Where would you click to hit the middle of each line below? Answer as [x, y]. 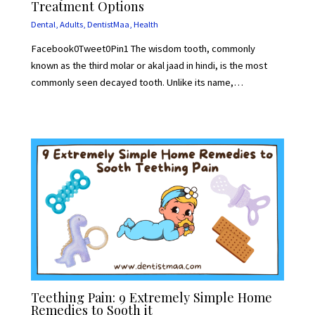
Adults [72, 24]
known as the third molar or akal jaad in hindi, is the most [149, 66]
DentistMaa [109, 24]
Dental [44, 24]
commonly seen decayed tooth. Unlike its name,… [137, 83]
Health [146, 24]
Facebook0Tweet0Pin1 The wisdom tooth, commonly [143, 49]
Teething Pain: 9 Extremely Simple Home [152, 297]
